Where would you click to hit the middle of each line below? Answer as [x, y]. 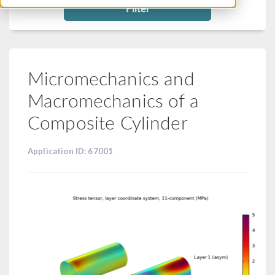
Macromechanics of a [113, 100]
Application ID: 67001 [71, 151]
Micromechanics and [111, 78]
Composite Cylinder [108, 122]
